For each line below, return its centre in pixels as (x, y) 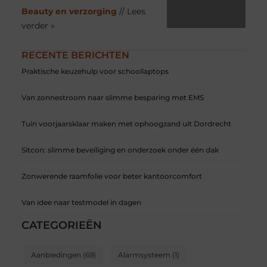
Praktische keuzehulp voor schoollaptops (95, 71)
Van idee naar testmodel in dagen (81, 202)
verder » (38, 25)
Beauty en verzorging (69, 11)
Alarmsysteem (144, 254)
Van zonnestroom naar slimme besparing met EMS (112, 97)
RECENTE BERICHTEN (75, 55)
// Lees (132, 11)
